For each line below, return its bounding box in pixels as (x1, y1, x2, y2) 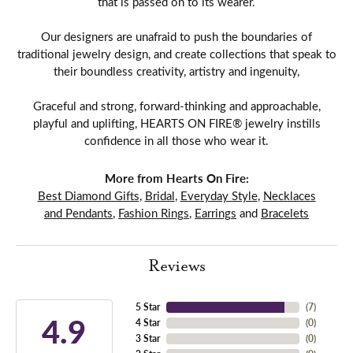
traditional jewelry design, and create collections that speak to (17, 45, 336, 61)
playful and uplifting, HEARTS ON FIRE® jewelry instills (32, 114, 321, 131)
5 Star (135, 299, 160, 314)
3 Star (135, 331, 160, 345)
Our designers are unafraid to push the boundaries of (41, 28, 312, 44)
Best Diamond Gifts (37, 187, 139, 203)
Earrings (195, 204, 236, 221)
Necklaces (262, 187, 316, 203)
